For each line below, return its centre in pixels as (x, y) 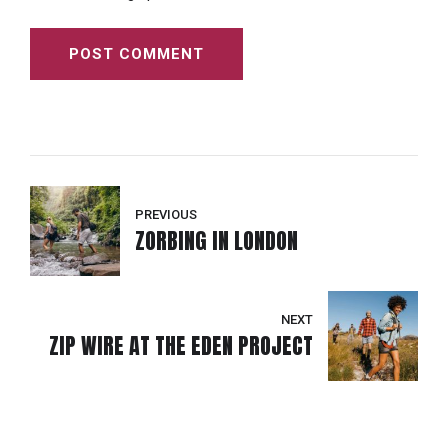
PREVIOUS (166, 215)
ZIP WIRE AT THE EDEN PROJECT (181, 345)
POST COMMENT (137, 53)
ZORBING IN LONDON (216, 240)
